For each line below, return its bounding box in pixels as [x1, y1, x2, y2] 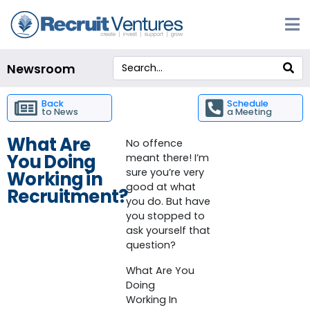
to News [42, 106, 78, 118]
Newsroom [7, 60, 75, 77]
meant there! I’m [125, 151, 209, 165]
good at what [125, 180, 196, 194]
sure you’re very [125, 165, 204, 180]
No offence [125, 136, 183, 151]
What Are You [125, 264, 194, 278]
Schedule [227, 98, 268, 110]
